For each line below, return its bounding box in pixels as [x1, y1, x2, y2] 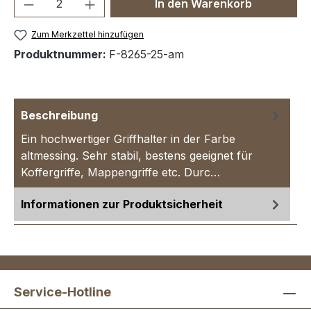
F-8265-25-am [109, 47, 184, 62]
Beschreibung [21, 108, 98, 123]
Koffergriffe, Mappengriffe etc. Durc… [21, 165, 224, 180]
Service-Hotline [14, 285, 111, 300]
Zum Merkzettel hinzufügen [31, 29, 144, 40]
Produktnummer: [14, 47, 109, 62]
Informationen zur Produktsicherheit [21, 197, 223, 212]
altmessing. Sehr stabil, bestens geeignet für [21, 149, 253, 163]
